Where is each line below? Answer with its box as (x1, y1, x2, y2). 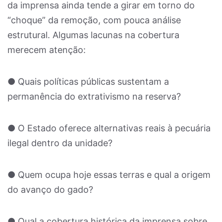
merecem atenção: (7, 45, 86, 55)
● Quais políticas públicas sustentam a (7, 76, 169, 87)
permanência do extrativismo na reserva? (7, 91, 181, 102)
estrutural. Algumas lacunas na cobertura (7, 30, 179, 40)
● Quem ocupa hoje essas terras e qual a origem (7, 169, 211, 180)
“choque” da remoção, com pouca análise (7, 15, 181, 25)
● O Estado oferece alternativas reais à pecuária (7, 123, 211, 133)
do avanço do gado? (7, 184, 93, 195)
